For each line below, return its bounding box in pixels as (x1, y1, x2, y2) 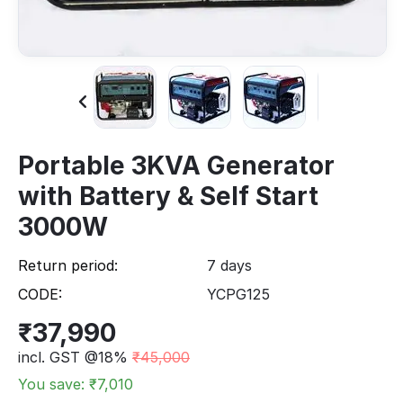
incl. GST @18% (18, 347, 128, 366)
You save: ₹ (18, 374, 97, 393)
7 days (207, 255, 252, 274)
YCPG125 (207, 284, 270, 303)
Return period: (18, 255, 118, 274)
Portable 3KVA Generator (18, 149, 335, 181)
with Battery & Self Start (18, 180, 318, 211)
